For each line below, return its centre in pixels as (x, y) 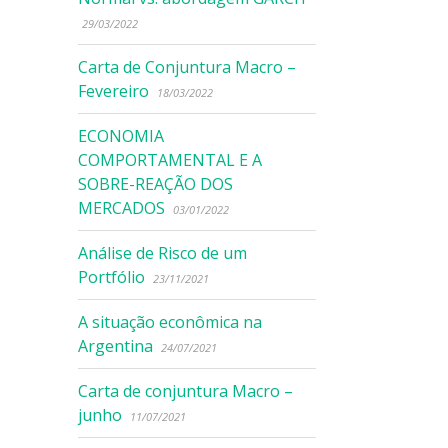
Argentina (116, 346)
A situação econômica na (170, 322)
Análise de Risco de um (163, 253)
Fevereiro (114, 91)
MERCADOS (122, 208)
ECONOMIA (121, 136)
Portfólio (112, 277)
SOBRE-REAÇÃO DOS (156, 184)
